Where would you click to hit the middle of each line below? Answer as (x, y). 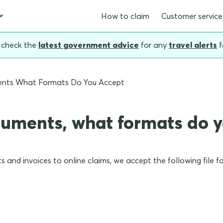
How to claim (125, 16)
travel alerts (193, 45)
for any (154, 45)
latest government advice (89, 45)
